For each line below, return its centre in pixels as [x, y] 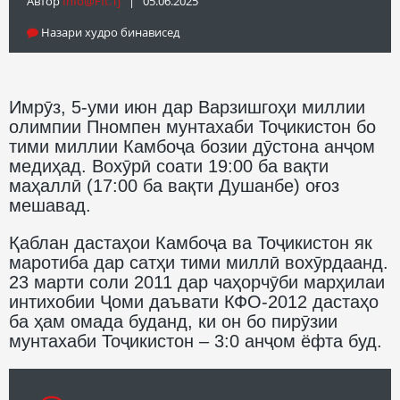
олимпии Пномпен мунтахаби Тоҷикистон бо [192, 126]
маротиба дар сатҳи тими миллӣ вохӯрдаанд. [199, 262]
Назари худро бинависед [109, 32]
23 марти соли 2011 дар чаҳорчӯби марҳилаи [197, 282]
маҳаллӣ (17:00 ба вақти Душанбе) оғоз [174, 185]
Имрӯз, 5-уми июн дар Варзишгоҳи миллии [187, 107]
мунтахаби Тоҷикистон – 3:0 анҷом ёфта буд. [196, 341]
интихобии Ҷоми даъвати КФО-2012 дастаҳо [194, 301]
